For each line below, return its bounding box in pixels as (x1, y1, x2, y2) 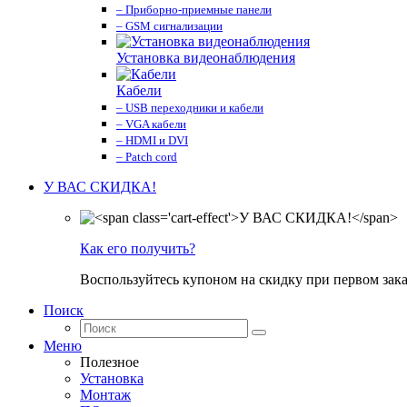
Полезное (80, 354, 139, 370)
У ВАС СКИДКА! (44, 179, 156, 194)
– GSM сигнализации (116, 19, 223, 33)
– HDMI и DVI (116, 134, 188, 147)
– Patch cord (116, 150, 177, 164)
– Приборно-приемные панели (116, 3, 272, 16)
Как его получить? (80, 241, 195, 256)
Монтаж (80, 387, 131, 402)
